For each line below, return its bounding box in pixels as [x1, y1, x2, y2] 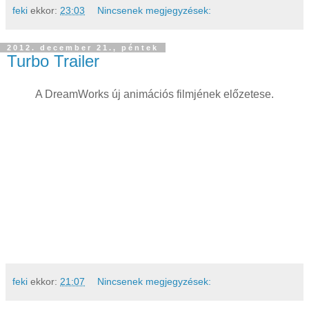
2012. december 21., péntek [7, 43, 159, 52]
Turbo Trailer [7, 52, 99, 71]
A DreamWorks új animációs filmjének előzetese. [35, 88, 274, 100]
